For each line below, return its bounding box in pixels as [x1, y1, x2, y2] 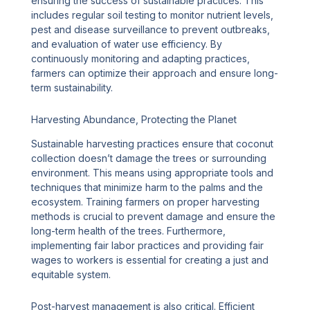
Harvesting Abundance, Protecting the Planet [31, 113, 237, 125]
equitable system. [31, 268, 111, 281]
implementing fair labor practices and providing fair [31, 239, 264, 252]
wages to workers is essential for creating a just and [31, 254, 269, 266]
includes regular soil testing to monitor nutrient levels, [31, 9, 274, 21]
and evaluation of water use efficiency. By [31, 38, 223, 51]
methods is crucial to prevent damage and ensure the [31, 210, 276, 223]
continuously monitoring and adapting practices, [31, 53, 250, 65]
